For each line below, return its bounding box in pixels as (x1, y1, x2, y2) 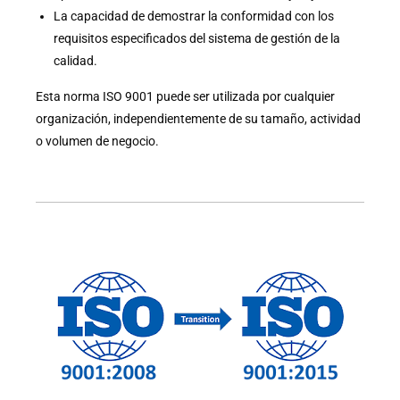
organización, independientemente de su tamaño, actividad (36, 112, 361, 126)
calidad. (54, 54, 97, 68)
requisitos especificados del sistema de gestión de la (54, 31, 340, 46)
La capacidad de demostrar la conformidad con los (54, 9, 334, 23)
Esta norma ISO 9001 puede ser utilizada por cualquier (36, 89, 335, 104)
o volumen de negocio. (36, 134, 159, 148)
